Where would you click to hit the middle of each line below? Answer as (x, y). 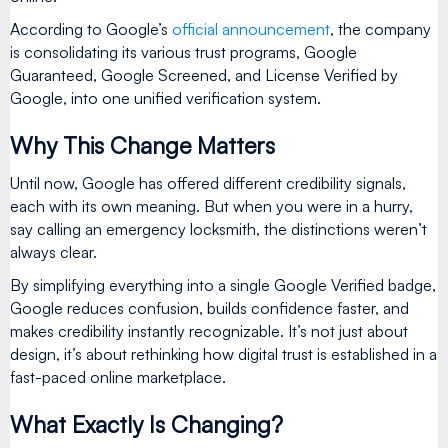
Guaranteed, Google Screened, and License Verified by (204, 74)
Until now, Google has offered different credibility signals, (208, 182)
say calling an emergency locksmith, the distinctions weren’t (218, 228)
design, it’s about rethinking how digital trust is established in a (223, 353)
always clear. (53, 251)
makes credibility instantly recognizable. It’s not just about (209, 330)
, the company (380, 28)
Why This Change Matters (142, 145)
